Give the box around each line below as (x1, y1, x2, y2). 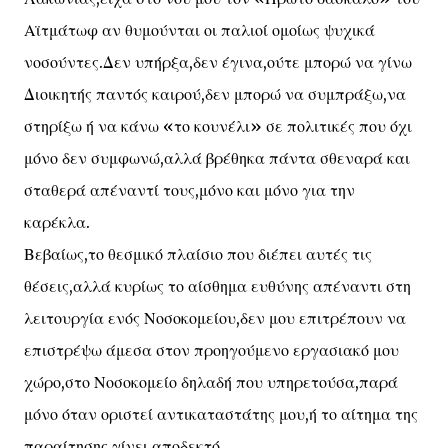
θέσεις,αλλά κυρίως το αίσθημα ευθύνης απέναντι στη (24, 276, 411, 296)
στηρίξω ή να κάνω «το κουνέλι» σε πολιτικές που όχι (24, 116, 412, 136)
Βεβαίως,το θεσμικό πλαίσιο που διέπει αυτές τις (24, 244, 372, 264)
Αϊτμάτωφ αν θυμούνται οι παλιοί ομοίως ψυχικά (24, 20, 375, 40)
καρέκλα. (24, 212, 90, 232)
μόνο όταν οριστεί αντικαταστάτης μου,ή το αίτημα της (24, 404, 418, 424)
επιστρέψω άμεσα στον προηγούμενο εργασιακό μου (24, 340, 399, 360)
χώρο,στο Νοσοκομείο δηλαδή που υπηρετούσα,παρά (24, 372, 398, 392)
